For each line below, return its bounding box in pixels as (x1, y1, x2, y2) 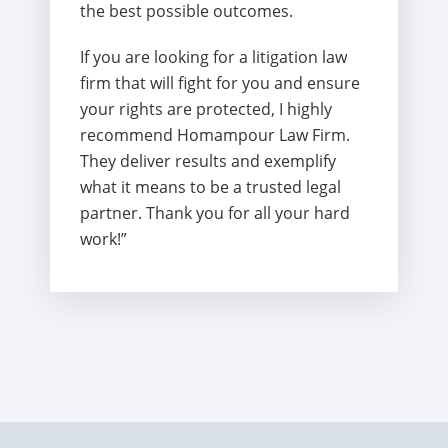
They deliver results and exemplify (80, 150, 336, 173)
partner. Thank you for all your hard (80, 202, 350, 225)
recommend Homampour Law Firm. (80, 124, 350, 147)
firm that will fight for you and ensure (80, 72, 360, 95)
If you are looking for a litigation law (80, 46, 347, 69)
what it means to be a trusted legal (80, 176, 341, 199)
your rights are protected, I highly (80, 98, 332, 121)
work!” (80, 228, 127, 251)
